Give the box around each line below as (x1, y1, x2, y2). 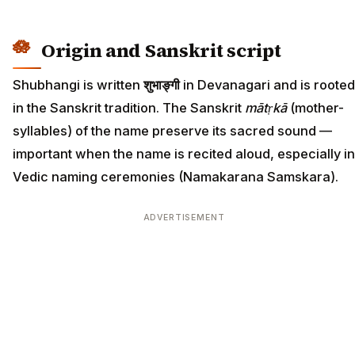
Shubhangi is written (13, 77, 143, 94)
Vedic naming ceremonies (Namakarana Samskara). (13, 169, 338, 185)
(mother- (287, 100, 344, 116)
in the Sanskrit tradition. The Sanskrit (13, 100, 245, 116)
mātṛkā (245, 100, 287, 116)
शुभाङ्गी (143, 77, 180, 94)
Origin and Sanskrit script (41, 36, 281, 63)
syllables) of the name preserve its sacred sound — (13, 123, 332, 139)
